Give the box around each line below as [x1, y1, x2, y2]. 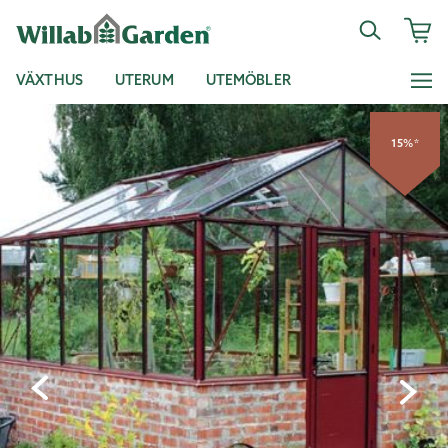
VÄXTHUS [16, 71, 83, 89]
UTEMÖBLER [205, 71, 291, 89]
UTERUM [114, 71, 174, 89]
